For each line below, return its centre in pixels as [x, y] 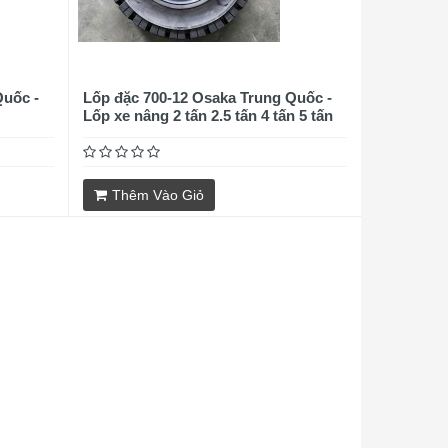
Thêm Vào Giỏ [157, 195]
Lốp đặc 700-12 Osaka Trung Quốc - [207, 97]
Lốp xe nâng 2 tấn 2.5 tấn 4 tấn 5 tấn [207, 115]
